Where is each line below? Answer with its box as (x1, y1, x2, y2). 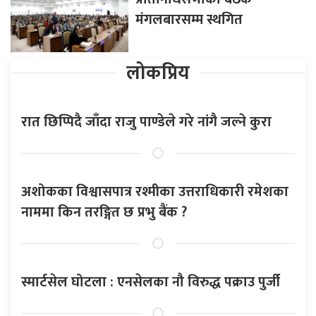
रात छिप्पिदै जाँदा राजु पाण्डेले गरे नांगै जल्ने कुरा (21, 109, 272, 134)
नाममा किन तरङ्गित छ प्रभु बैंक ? (21, 200, 187, 224)
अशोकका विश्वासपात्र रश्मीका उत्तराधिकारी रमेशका (21, 179, 288, 204)
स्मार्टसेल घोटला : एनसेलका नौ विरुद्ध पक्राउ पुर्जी (21, 269, 280, 294)
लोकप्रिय (126, 56, 190, 89)
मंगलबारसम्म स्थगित (135, 7, 243, 32)
